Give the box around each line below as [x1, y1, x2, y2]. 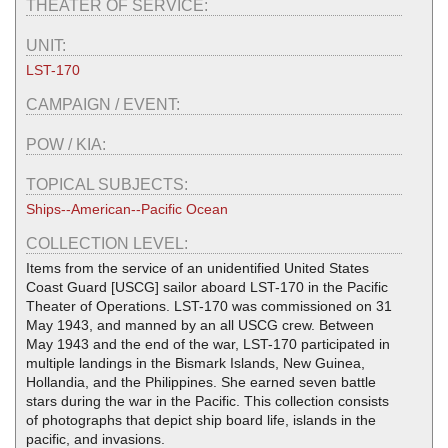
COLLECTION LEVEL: [26, 234, 192, 252]
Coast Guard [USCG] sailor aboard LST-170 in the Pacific [26, 278, 388, 295]
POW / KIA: [26, 135, 110, 153]
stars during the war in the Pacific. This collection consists [26, 392, 389, 409]
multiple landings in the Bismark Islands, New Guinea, [26, 354, 365, 371]
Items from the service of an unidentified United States [26, 259, 369, 276]
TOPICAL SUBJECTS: [26, 175, 192, 193]
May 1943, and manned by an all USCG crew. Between [26, 316, 374, 333]
